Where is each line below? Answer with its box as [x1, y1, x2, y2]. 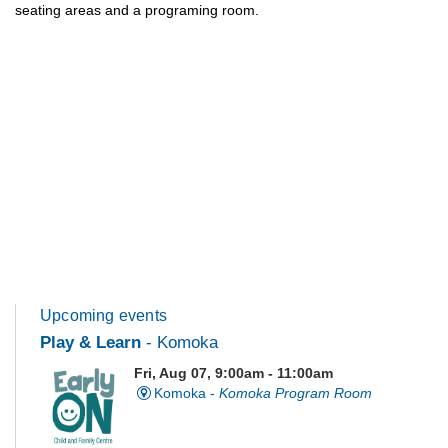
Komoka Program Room [218, 384, 372, 401]
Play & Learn [40, 332, 141, 352]
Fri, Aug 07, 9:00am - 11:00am [134, 364, 334, 381]
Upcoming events [40, 306, 167, 324]
